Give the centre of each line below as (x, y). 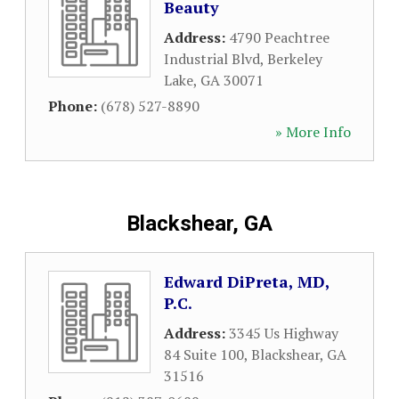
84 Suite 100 (204, 354)
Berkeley (295, 59)
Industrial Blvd (212, 59)
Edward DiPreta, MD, (247, 281)
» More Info (313, 132)
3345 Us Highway (284, 333)
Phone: (74, 106)
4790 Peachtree (279, 37)
